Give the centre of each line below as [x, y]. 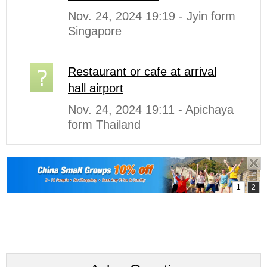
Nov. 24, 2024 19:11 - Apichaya [151, 109]
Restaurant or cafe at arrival [142, 71]
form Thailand [104, 124]
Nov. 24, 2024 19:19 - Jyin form [152, 16]
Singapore [95, 31]
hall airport [96, 88]
